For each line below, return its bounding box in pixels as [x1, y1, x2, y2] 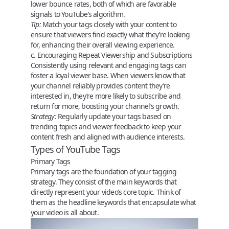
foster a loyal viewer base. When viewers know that [31, 71, 185, 80]
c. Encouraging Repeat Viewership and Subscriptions [31, 50, 193, 60]
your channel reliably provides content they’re [31, 81, 170, 90]
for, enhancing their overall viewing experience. [31, 40, 175, 50]
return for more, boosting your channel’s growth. [31, 101, 179, 111]
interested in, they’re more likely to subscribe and [31, 91, 181, 101]
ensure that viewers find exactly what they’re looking [31, 30, 190, 39]
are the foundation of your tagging [69, 167, 177, 176]
